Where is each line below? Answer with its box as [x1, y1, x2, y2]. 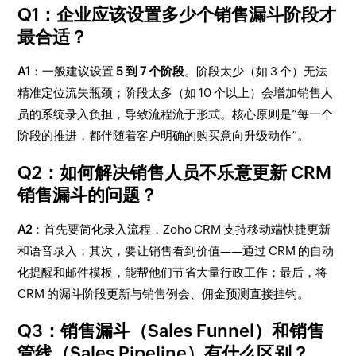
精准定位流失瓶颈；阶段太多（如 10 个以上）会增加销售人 [17, 85, 334, 99]
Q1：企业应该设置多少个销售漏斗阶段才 [17, 4, 337, 25]
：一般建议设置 [30, 64, 117, 78]
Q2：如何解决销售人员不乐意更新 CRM [17, 162, 332, 183]
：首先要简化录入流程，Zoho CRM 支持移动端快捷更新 [32, 222, 331, 236]
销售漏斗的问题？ [17, 184, 158, 205]
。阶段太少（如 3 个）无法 [184, 64, 328, 78]
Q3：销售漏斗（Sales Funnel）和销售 [17, 320, 325, 341]
